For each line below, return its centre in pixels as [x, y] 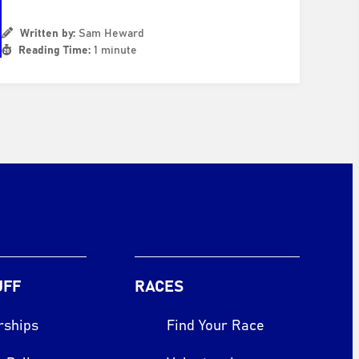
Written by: [48, 32]
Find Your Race [215, 324]
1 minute [114, 49]
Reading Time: [55, 49]
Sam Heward [110, 32]
